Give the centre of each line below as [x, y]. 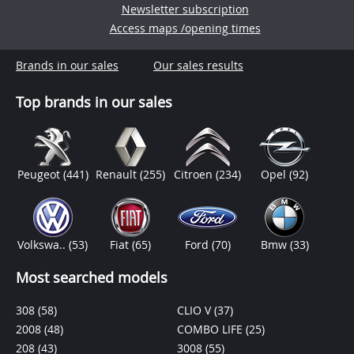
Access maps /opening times [185, 28]
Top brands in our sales [94, 102]
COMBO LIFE [211, 329]
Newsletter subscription [185, 9]
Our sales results [198, 65]
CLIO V [196, 310]
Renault [117, 174]
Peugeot [40, 174]
